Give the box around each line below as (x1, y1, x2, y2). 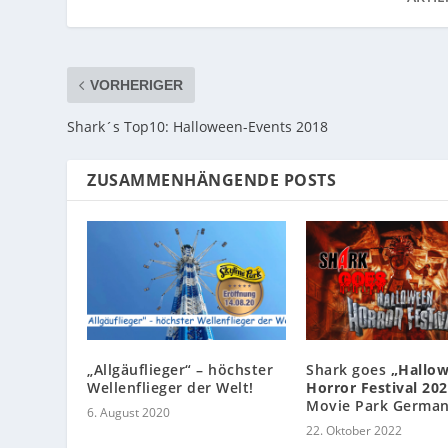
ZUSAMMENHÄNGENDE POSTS (87, 169, 337, 192)
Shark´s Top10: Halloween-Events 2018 (67, 117, 329, 137)
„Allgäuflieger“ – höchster (87, 359, 274, 379)
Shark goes (306, 359, 391, 379)
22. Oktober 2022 (306, 421, 402, 439)
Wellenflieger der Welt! (87, 377, 254, 397)
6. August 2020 (87, 403, 171, 421)
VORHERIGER (90, 77, 184, 94)
